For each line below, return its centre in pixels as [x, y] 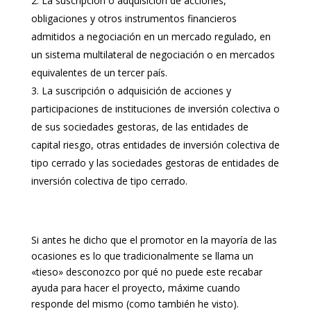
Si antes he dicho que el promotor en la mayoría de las [154, 239]
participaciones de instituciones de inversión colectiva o [155, 108]
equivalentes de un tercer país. [99, 72]
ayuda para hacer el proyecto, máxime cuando [135, 287]
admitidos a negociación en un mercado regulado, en [151, 36]
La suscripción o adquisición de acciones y [136, 90]
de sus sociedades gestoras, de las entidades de [140, 126]
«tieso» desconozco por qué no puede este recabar [146, 271]
